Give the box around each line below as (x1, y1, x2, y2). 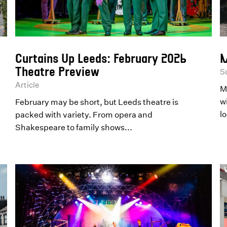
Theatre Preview (15, 63, 100, 79)
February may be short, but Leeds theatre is (15, 96, 179, 107)
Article (15, 80, 40, 90)
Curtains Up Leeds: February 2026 (15, 50, 187, 65)
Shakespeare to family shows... (15, 122, 133, 132)
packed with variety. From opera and (15, 109, 153, 120)
